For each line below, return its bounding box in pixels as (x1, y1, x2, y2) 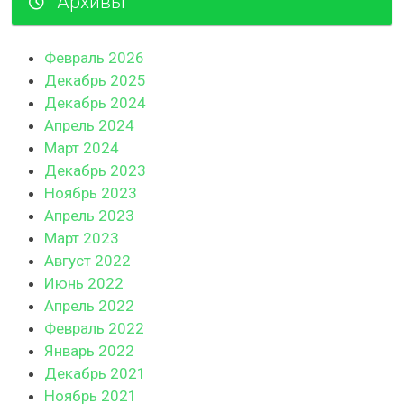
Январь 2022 (44, 341, 134, 360)
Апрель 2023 (44, 206, 134, 225)
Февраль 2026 (44, 48, 144, 67)
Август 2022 (44, 251, 131, 270)
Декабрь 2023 (44, 161, 146, 179)
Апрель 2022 (44, 296, 134, 315)
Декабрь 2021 (44, 363, 146, 382)
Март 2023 (44, 228, 119, 247)
